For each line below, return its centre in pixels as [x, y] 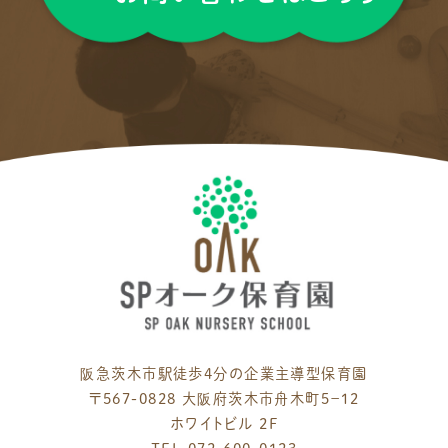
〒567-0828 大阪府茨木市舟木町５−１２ [224, 398]
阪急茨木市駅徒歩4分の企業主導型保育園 [224, 373]
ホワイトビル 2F [224, 423]
